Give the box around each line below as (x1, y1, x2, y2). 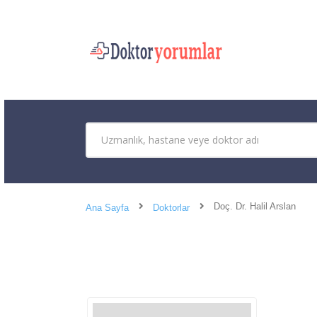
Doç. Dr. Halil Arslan (214, 200, 296, 212)
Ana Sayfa (86, 202, 129, 213)
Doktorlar (153, 202, 190, 213)
